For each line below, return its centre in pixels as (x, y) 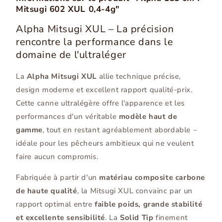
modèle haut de (148, 117)
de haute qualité (47, 191)
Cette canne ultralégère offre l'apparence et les (100, 103)
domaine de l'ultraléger (71, 55)
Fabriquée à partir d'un (58, 178)
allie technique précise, (139, 77)
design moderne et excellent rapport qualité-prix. (104, 90)
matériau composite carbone (152, 178)
